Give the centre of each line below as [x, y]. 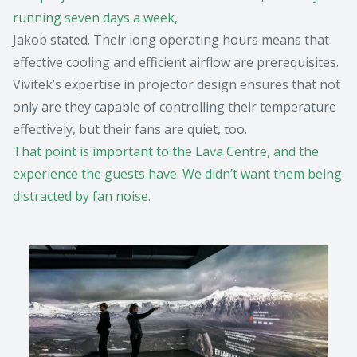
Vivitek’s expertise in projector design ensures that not [177, 85]
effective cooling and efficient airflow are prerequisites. [176, 63]
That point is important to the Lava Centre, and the [166, 152]
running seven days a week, [95, 18]
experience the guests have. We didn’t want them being [177, 174]
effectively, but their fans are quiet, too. [130, 129]
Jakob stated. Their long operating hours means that [171, 40]
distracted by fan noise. [82, 196]
